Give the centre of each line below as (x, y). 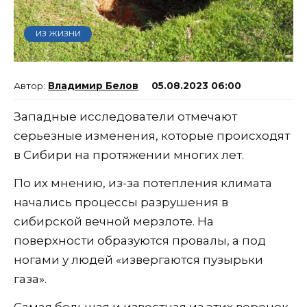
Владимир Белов (93, 85)
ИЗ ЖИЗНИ (58, 34)
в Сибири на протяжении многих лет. (129, 155)
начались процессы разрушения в (121, 202)
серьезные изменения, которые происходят (152, 135)
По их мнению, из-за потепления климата (143, 183)
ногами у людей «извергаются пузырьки (138, 259)
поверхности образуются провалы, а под (140, 240)
